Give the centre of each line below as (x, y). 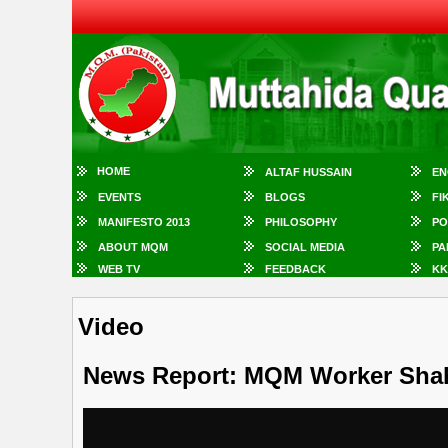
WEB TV (119, 269)
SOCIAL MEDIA (305, 247)
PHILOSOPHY (301, 222)
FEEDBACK (295, 269)
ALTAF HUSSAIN (308, 172)
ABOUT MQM (133, 247)
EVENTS (119, 197)
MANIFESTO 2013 (144, 222)
